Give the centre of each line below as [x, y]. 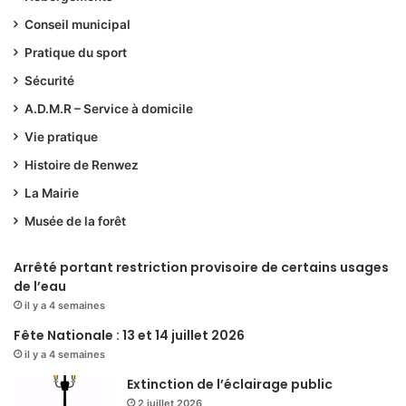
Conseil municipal [77, 24]
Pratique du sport [76, 52]
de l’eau [40, 286]
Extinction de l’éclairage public [230, 384]
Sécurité [49, 80]
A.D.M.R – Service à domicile [109, 108]
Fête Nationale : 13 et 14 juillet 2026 [129, 335]
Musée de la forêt [75, 221]
